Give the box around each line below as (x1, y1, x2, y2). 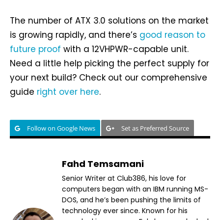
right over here (37, 85, 99, 98)
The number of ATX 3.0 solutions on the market (10, 14, 209, 27)
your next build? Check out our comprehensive (10, 71, 207, 83)
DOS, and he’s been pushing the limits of (62, 194, 201, 205)
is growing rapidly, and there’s (10, 28, 139, 41)
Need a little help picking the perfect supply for (10, 57, 209, 69)
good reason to (139, 28, 205, 41)
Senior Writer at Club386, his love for (62, 173, 186, 183)
